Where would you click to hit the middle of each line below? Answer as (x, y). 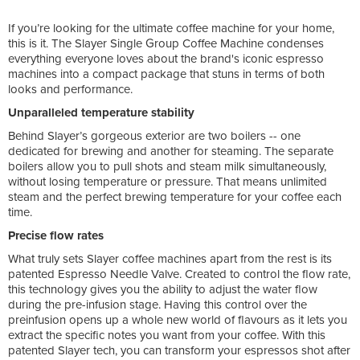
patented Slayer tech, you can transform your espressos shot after (179, 350)
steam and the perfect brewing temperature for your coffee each (175, 196)
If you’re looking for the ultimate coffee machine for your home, (171, 28)
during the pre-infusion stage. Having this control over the (157, 304)
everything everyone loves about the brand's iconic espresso (166, 58)
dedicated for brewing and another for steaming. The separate (171, 151)
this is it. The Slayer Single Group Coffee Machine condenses (166, 43)
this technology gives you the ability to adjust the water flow (163, 289)
